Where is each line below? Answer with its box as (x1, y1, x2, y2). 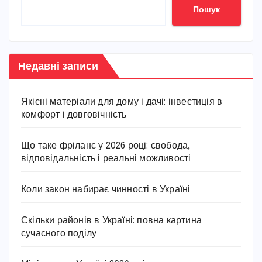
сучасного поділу (21, 229, 97, 239)
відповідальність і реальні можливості (21, 154, 191, 164)
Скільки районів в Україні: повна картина (21, 216, 202, 226)
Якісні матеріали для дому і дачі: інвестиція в (21, 97, 223, 108)
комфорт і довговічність (21, 110, 127, 120)
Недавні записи (18, 58, 98, 73)
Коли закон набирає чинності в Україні (21, 185, 191, 195)
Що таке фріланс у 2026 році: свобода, (21, 141, 191, 151)
